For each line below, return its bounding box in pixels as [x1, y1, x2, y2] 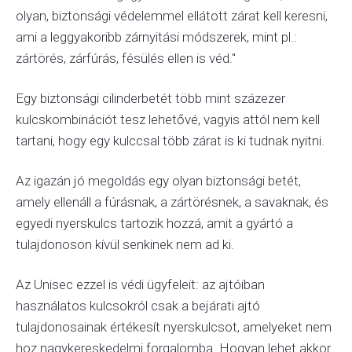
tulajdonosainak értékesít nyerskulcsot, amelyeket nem [16, 319, 332, 335]
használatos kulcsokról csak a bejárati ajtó [16, 298, 260, 313]
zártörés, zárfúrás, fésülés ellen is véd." [16, 50, 236, 66]
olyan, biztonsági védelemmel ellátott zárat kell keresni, [16, 8, 328, 24]
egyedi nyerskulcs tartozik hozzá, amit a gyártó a [16, 215, 293, 231]
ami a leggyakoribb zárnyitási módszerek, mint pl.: [16, 29, 297, 45]
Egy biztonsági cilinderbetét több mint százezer [16, 90, 285, 106]
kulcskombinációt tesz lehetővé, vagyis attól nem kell [16, 112, 320, 127]
